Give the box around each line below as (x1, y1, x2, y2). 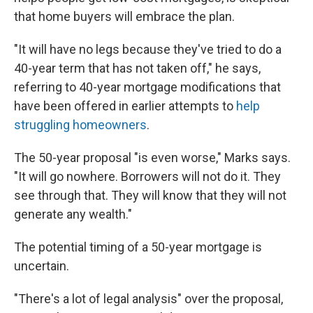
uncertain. (14, 259, 69, 273)
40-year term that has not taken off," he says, (14, 61, 261, 75)
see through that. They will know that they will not (14, 188, 286, 203)
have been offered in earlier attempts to (14, 99, 236, 113)
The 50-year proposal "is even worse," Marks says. (14, 150, 291, 165)
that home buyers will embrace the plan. (14, 9, 235, 24)
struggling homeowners (14, 117, 147, 132)
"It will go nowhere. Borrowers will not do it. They (14, 169, 281, 184)
